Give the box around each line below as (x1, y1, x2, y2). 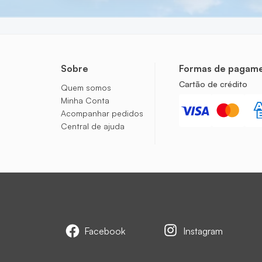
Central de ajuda (61, 121, 125, 131)
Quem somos (61, 82, 111, 92)
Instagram (183, 225, 223, 237)
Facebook (84, 225, 125, 237)
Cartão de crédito (178, 79, 247, 89)
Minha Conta (61, 95, 109, 105)
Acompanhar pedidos (61, 108, 143, 118)
